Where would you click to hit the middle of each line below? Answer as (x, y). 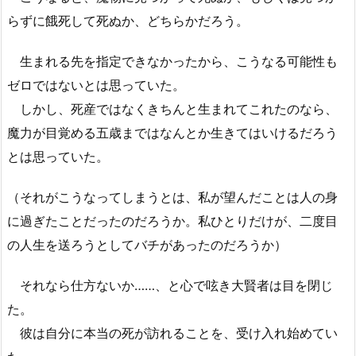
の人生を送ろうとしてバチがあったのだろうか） (147, 244)
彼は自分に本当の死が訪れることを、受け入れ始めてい (172, 333)
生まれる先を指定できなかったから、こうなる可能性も (172, 61)
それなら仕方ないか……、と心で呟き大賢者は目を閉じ (170, 285)
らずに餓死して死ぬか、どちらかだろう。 (128, 21)
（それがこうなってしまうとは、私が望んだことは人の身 (172, 197)
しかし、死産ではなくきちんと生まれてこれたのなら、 (172, 108)
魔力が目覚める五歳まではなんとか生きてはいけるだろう (172, 132)
